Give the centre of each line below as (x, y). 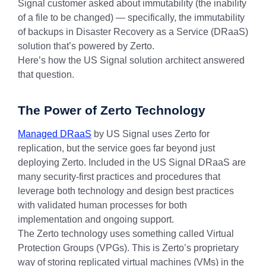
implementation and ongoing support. (96, 219)
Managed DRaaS (55, 134)
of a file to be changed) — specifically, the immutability (131, 18)
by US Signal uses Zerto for (151, 134)
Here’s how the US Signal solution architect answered (131, 60)
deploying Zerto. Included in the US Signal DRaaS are (132, 162)
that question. (46, 75)
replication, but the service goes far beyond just (116, 148)
